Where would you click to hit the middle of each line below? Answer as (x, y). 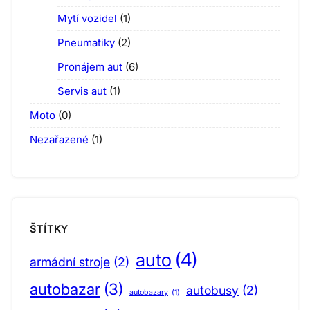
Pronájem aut (90, 67)
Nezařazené (59, 140)
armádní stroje (70, 262)
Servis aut (82, 91)
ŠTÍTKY (49, 228)
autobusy (212, 291)
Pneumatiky (86, 43)
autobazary (149, 293)
